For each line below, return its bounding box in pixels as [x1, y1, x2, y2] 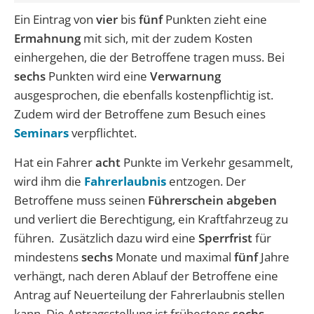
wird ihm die [14, 172, 84, 189]
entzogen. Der [169, 172, 246, 189]
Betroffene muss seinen [14, 191, 148, 208]
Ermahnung [14, 29, 83, 46]
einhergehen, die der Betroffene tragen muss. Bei [14, 48, 285, 65]
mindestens [14, 248, 81, 265]
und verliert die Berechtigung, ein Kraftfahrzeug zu [14, 210, 288, 227]
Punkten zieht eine [165, 11, 267, 27]
